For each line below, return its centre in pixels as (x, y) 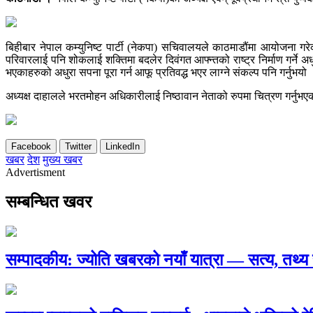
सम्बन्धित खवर (49, 202)
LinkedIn (123, 146)
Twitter (78, 146)
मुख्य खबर (63, 159)
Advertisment (35, 172)
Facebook (31, 146)
